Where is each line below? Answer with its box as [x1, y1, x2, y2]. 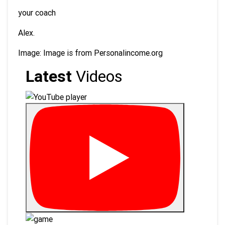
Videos [72, 66, 123, 86]
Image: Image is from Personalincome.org [18, 48, 163, 58]
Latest [26, 66, 72, 86]
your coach [18, 8, 56, 18]
